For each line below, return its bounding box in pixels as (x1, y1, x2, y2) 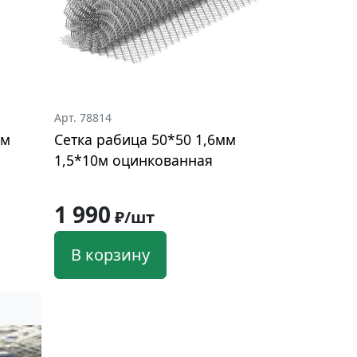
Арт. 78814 (53, 109, 112, 125)
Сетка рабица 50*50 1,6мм (53, 129, 236, 149)
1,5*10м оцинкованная (53, 150, 213, 170)
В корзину (70, 243, 150, 265)
